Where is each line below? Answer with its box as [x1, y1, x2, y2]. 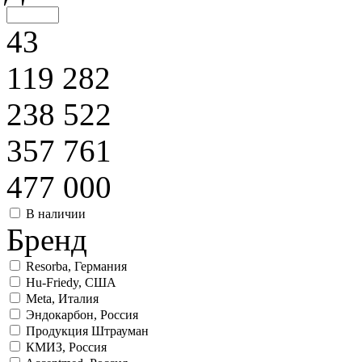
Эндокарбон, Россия [26, 308, 138, 322]
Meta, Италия [26, 292, 99, 306]
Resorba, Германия [26, 259, 127, 274]
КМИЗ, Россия [26, 340, 107, 355]
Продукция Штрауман [26, 324, 149, 339]
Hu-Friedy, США [26, 276, 116, 290]
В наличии [26, 207, 86, 221]
